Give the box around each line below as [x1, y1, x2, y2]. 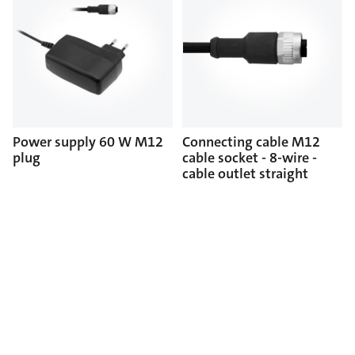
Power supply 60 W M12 [13, 132, 163, 151]
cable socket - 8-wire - [182, 147, 317, 167]
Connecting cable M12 [182, 132, 320, 151]
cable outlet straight [182, 163, 308, 183]
